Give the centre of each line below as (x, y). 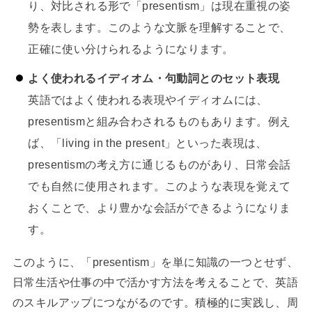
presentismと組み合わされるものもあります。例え (159, 122)
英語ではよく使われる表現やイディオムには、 (148, 100)
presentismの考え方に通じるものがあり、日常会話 (159, 165)
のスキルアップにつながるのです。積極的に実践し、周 (155, 302)
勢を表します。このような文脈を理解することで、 (159, 27)
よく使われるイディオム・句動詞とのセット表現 (154, 78)
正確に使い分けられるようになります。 (131, 48)
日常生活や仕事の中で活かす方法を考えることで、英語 (155, 282)
